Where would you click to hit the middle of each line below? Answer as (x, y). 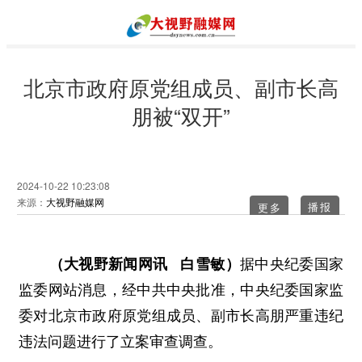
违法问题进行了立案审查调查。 (120, 342)
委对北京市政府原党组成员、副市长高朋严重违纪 (181, 316)
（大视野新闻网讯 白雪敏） (129, 264)
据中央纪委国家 (292, 264)
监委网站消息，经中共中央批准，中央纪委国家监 (181, 290)
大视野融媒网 (75, 202)
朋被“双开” (181, 115)
